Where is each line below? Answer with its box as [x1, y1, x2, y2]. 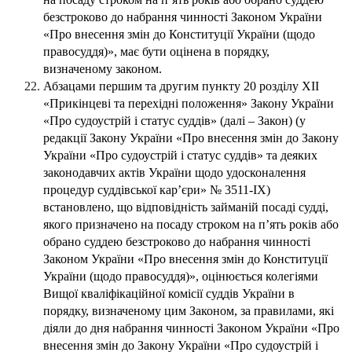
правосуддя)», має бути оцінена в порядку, [43, 45, 269, 59]
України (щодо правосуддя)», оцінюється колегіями [43, 269, 318, 284]
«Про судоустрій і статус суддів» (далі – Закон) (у [43, 114, 306, 128]
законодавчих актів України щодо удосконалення [43, 166, 306, 180]
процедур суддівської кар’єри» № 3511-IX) [43, 183, 270, 197]
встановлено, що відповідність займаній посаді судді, [43, 200, 328, 214]
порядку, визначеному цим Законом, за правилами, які [43, 304, 334, 318]
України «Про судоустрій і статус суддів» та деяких [43, 148, 317, 163]
